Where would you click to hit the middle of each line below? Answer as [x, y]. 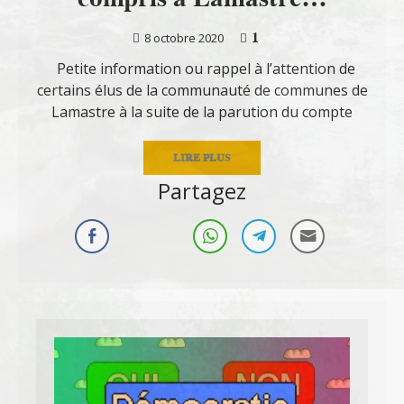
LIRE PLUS [202, 157]
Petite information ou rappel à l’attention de [202, 68]
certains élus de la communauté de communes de [202, 90]
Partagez [202, 190]
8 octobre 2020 [184, 37]
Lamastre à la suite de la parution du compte [202, 111]
